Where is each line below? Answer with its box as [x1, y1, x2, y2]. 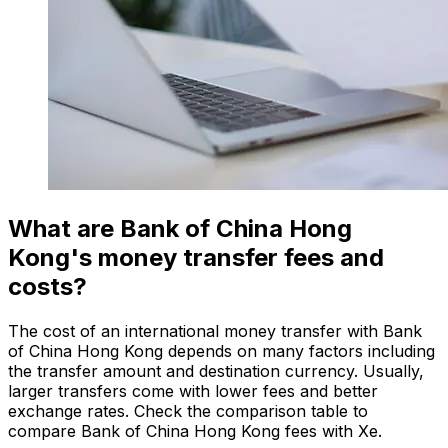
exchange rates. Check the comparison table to [8, 400, 368, 421]
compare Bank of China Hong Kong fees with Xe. [8, 420, 382, 441]
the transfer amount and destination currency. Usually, [8, 360, 424, 381]
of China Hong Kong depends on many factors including [8, 340, 435, 361]
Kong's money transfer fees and [8, 242, 384, 272]
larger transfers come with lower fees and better [8, 380, 378, 401]
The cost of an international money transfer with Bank [8, 320, 422, 341]
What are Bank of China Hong [8, 213, 352, 243]
